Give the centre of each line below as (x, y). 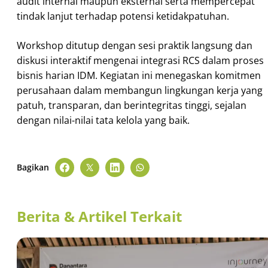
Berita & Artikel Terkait (99, 216)
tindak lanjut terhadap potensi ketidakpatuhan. (123, 16)
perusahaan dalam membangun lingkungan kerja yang (140, 90)
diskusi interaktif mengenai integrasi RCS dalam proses (140, 60)
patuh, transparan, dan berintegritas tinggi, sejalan (132, 105)
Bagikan (33, 167)
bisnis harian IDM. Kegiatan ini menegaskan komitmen (139, 75)
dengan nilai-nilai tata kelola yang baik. (103, 120)
